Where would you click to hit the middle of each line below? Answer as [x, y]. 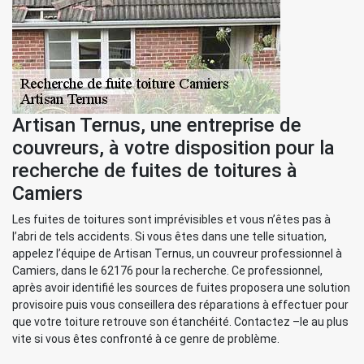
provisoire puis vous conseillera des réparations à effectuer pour [180, 305]
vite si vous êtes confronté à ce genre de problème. [146, 339]
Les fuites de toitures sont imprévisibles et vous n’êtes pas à [171, 219]
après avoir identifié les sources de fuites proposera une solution [181, 288]
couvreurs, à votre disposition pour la [173, 148]
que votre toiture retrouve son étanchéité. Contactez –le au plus [180, 322]
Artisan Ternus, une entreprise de [157, 125]
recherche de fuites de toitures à [155, 171]
